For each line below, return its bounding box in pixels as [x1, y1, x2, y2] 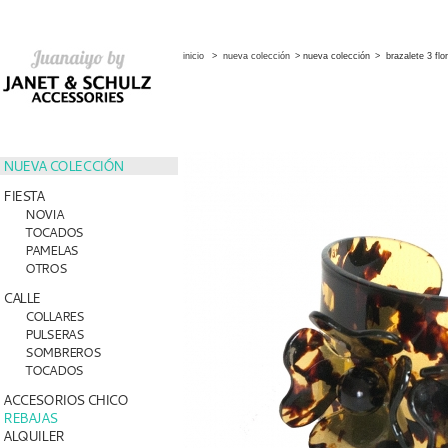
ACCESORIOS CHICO [3, 390, 128, 409]
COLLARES [25, 307, 84, 325]
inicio [183, 51, 204, 61]
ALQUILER [3, 426, 64, 445]
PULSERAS [25, 325, 84, 343]
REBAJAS [3, 408, 57, 427]
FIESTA [3, 186, 44, 205]
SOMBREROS [25, 343, 101, 361]
